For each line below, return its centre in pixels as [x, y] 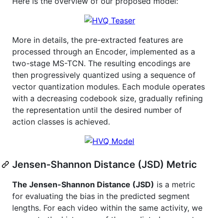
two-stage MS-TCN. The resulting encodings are [101, 63]
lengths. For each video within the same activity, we [107, 208]
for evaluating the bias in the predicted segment [101, 196]
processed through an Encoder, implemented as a [104, 51]
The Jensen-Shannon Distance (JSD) [83, 184]
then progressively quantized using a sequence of [104, 75]
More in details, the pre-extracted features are [98, 40]
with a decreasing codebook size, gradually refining [108, 98]
